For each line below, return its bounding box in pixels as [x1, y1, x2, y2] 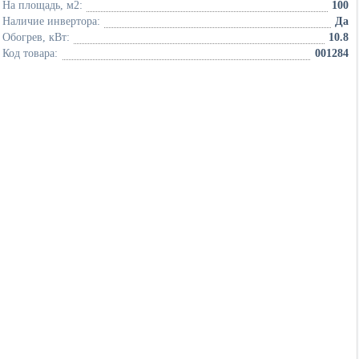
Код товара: [2, 47, 58, 59]
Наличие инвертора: [2, 15, 100, 27]
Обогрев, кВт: [2, 31, 70, 43]
